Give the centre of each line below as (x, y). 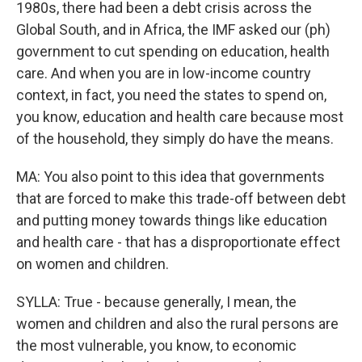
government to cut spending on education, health (173, 52)
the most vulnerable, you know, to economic (156, 346)
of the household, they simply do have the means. (175, 139)
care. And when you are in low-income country (164, 74)
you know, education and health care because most (180, 117)
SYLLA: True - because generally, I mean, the (156, 302)
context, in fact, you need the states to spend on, (171, 95)
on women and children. (93, 264)
